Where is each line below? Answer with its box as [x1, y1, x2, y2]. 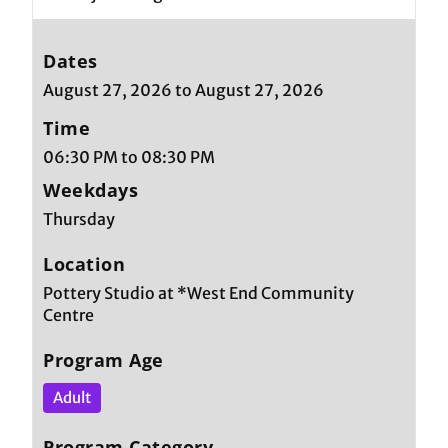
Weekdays [43, 177, 139, 202]
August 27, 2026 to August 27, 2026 [43, 79, 325, 100]
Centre [43, 304, 95, 325]
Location [43, 251, 126, 276]
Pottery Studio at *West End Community [43, 282, 355, 303]
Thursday [43, 208, 116, 229]
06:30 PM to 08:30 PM [43, 146, 216, 167]
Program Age [43, 347, 164, 372]
